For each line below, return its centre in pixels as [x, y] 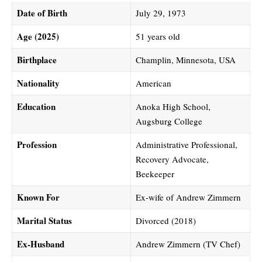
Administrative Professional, [186, 145]
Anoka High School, [173, 107]
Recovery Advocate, [172, 159]
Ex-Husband [40, 244]
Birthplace [37, 60]
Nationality [38, 83]
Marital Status [44, 221]
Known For [38, 197]
